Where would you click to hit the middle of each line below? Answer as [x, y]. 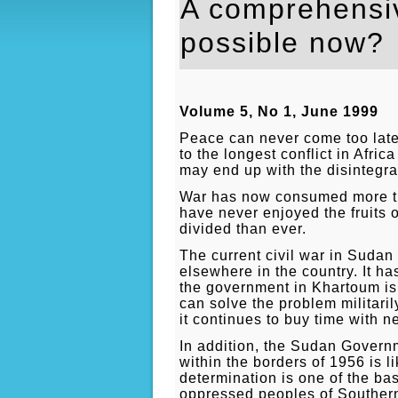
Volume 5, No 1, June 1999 [279, 111]
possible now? [283, 43]
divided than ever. [243, 229]
